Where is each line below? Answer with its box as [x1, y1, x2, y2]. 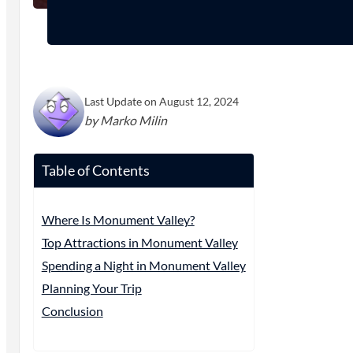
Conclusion [41, 303, 103, 319]
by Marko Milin [84, 113, 167, 128]
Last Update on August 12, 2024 [84, 95, 239, 109]
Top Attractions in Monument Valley [41, 235, 238, 251]
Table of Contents [41, 162, 150, 180]
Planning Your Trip [41, 281, 142, 296]
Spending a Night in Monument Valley [41, 258, 246, 273]
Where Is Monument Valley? [41, 212, 195, 228]
